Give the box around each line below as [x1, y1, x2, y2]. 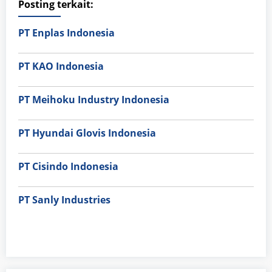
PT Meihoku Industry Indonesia [18, 93, 169, 107]
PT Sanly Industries [18, 193, 110, 207]
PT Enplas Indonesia [18, 26, 115, 40]
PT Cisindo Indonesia [18, 160, 118, 174]
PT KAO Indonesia [18, 59, 104, 73]
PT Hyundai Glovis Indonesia [18, 126, 156, 140]
